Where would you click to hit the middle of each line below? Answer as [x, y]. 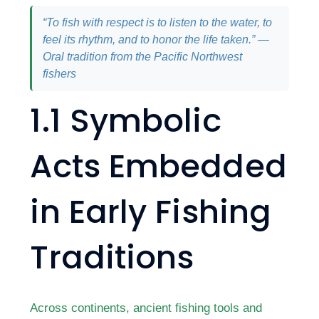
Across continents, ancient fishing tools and [146, 308]
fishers [60, 74]
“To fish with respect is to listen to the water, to [158, 22]
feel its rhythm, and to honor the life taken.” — [156, 40]
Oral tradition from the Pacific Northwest [143, 57]
